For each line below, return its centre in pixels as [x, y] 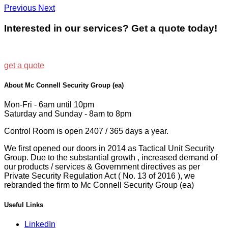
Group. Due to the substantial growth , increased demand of [111, 157]
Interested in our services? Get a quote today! [111, 28]
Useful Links [24, 205]
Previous [20, 8]
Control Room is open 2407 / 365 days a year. [86, 131]
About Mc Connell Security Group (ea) [64, 85]
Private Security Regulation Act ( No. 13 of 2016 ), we [99, 176]
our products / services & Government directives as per [102, 166]
